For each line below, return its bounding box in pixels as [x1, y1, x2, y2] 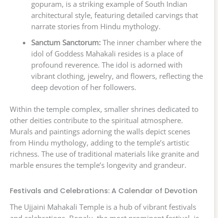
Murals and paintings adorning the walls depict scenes [10, 126, 190, 136]
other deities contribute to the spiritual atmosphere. [10, 115, 183, 125]
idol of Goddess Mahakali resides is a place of [31, 48, 183, 58]
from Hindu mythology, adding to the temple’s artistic [10, 137, 189, 147]
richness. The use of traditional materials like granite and [10, 148, 199, 159]
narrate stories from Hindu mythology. [31, 21, 161, 31]
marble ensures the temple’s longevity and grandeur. [10, 160, 186, 170]
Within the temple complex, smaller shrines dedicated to [10, 104, 199, 114]
